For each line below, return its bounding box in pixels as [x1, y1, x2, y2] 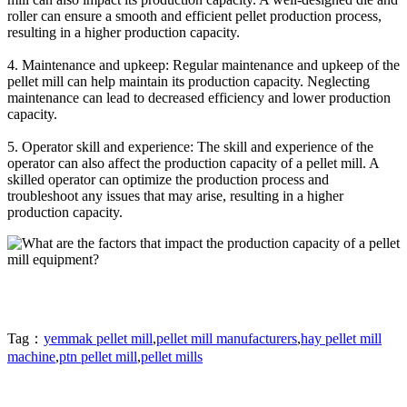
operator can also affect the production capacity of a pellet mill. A [7, 154, 379, 171]
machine [7, 348, 55, 364]
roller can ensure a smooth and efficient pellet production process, [7, 7, 382, 24]
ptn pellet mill [59, 348, 137, 364]
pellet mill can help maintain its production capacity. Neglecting [7, 73, 370, 89]
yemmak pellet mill [44, 330, 153, 346]
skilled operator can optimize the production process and [7, 171, 329, 187]
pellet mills [141, 348, 203, 364]
